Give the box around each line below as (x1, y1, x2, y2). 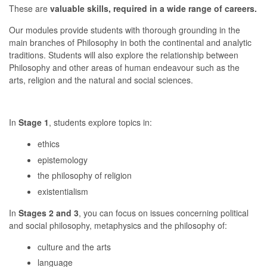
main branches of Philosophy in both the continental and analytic (9, 36, 252, 48)
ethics (38, 138, 60, 150)
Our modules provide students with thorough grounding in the (9, 24, 240, 36)
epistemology (38, 153, 88, 166)
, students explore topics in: (49, 116, 152, 128)
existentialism (38, 185, 88, 197)
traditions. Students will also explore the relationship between (9, 49, 238, 61)
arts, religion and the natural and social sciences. (9, 74, 193, 86)
